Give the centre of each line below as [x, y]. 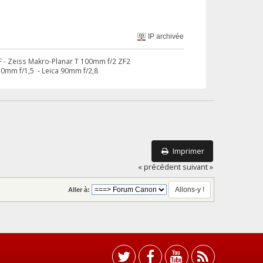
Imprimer [189, 151]
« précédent [160, 167]
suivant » [198, 167]
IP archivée [165, 36]
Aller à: [79, 189]
